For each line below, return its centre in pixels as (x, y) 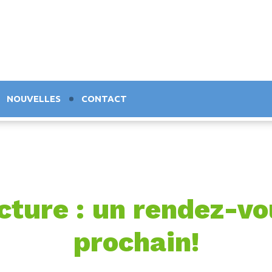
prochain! (136, 242)
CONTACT (104, 99)
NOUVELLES (34, 99)
